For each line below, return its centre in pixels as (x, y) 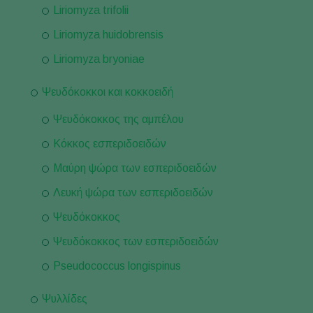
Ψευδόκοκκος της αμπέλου (118, 119)
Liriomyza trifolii (91, 10)
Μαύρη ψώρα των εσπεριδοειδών (135, 168)
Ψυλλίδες (65, 299)
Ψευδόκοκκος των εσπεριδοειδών (136, 241)
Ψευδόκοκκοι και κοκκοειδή (108, 92)
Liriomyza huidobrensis (108, 35)
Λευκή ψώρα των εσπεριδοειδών (133, 192)
